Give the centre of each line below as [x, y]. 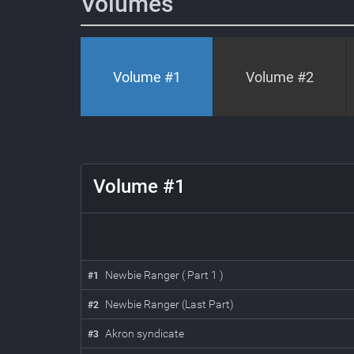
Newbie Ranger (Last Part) [169, 304]
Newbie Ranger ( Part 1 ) [164, 275]
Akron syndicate [145, 333]
